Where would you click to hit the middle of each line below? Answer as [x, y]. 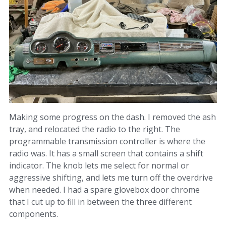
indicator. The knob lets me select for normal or [99, 166]
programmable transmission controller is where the [107, 142]
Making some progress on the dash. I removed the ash [112, 117]
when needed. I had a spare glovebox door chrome [104, 190]
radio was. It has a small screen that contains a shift [106, 154]
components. [34, 214]
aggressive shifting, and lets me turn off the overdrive [111, 178]
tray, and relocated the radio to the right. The [95, 129]
